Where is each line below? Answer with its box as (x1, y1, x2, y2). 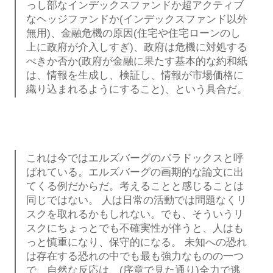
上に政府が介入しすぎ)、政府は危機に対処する (26, 41, 247, 54)
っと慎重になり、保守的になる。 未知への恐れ (26, 236, 247, 248)
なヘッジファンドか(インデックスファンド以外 (26, 13, 247, 26)
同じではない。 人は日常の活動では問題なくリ (26, 194, 247, 206)
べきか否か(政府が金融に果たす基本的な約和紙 (26, 55, 247, 68)
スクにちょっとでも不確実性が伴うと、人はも (26, 222, 244, 234)
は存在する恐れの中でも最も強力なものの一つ (26, 250, 244, 262)
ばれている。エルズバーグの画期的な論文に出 (26, 166, 244, 178)
